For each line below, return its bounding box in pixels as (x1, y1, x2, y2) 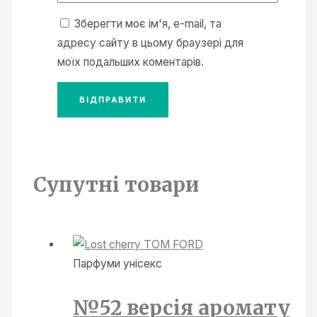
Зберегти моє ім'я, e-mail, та (74, 16, 221, 30)
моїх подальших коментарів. (57, 54, 204, 69)
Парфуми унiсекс (72, 257, 162, 271)
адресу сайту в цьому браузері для (57, 35, 243, 50)
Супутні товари (33, 171, 200, 197)
